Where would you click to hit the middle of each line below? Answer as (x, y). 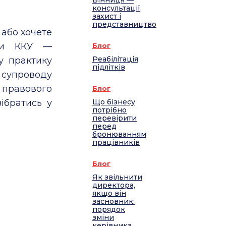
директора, (114, 185)
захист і (107, 16)
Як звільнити (117, 177)
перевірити (115, 118)
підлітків (109, 67)
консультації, (117, 8)
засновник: (114, 202)
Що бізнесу (114, 102)
